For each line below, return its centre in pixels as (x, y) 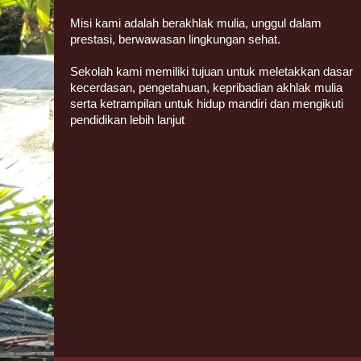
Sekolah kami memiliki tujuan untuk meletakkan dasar (212, 72)
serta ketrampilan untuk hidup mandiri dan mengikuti (207, 104)
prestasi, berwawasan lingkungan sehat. (175, 39)
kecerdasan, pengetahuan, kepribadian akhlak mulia (206, 88)
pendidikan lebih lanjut (127, 120)
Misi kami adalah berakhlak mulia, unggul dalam (196, 23)
